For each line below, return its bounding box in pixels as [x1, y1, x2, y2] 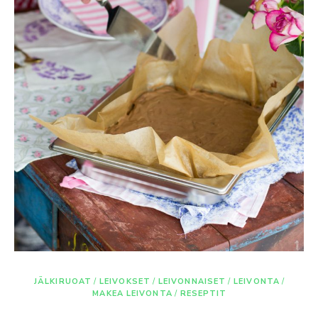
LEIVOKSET [99, 275, 150, 287]
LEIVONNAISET [158, 275, 226, 287]
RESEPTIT [180, 287, 227, 299]
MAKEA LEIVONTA [92, 287, 172, 299]
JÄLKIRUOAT [34, 275, 92, 287]
